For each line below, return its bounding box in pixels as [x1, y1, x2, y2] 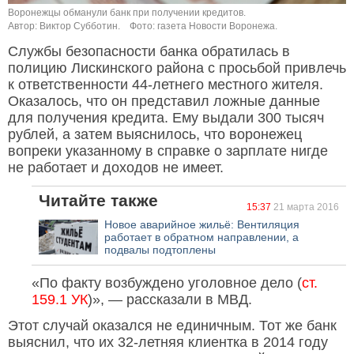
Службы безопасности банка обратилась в [8, 43, 290, 60]
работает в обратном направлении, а [104, 231, 299, 244]
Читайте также [39, 191, 158, 210]
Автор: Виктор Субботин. [8, 21, 120, 32]
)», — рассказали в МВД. [88, 292, 252, 308]
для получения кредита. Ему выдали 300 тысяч [8, 110, 324, 126]
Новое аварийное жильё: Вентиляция [104, 218, 299, 232]
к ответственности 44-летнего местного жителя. [8, 77, 323, 93]
